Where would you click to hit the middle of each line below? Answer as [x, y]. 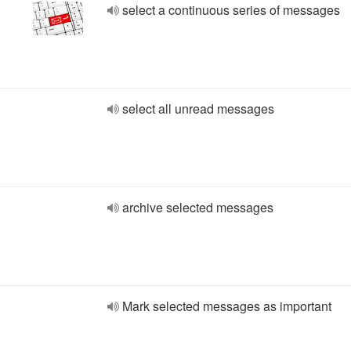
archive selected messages [198, 207]
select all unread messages [198, 109]
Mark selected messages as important [227, 306]
